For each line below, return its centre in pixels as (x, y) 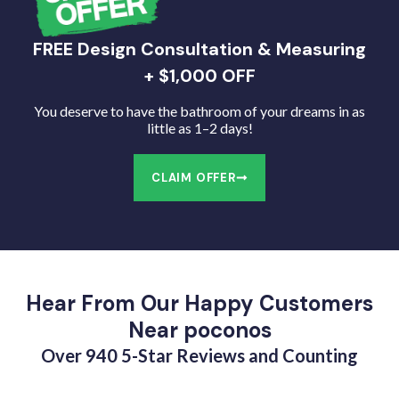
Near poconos (199, 330)
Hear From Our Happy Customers (199, 303)
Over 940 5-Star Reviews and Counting (199, 355)
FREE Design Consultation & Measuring (199, 49)
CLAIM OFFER (194, 177)
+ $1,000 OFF (199, 75)
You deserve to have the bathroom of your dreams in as (199, 110)
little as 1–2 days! (199, 127)
